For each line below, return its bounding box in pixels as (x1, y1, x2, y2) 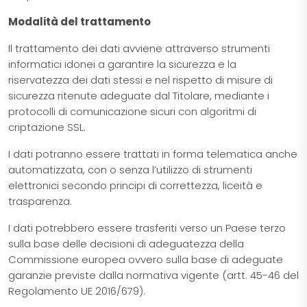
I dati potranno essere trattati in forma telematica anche (8, 147, 297, 162)
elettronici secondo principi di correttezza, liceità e (8, 178, 262, 193)
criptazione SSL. (8, 120, 86, 135)
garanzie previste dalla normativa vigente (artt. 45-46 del (8, 268, 299, 283)
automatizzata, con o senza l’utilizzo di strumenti (8, 162, 252, 177)
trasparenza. (8, 194, 72, 209)
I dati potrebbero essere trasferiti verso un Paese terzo (8, 221, 286, 236)
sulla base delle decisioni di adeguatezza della (8, 236, 244, 251)
